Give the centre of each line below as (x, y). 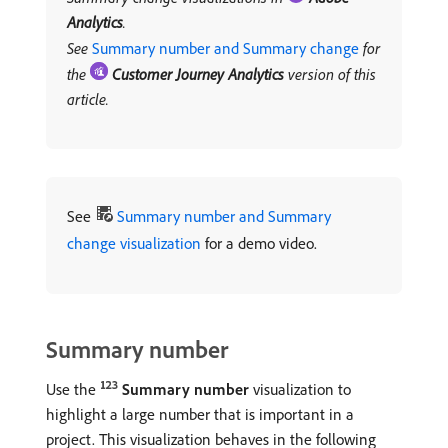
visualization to (300, 389)
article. (88, 99)
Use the (73, 389)
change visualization (134, 243)
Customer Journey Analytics (198, 74)
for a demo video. (259, 243)
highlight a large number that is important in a (200, 414)
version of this (330, 74)
